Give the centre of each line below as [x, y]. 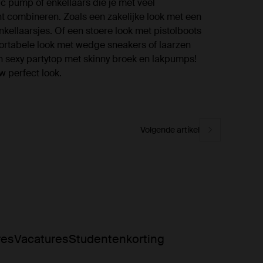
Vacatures [41, 239]
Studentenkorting [116, 239]
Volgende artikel [170, 129]
